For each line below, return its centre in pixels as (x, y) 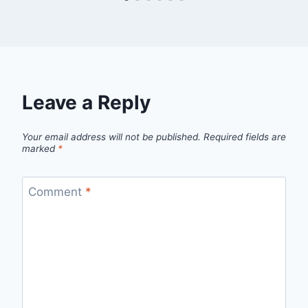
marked (40, 148)
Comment (56, 192)
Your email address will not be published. (111, 136)
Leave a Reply (86, 102)
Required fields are (245, 136)
